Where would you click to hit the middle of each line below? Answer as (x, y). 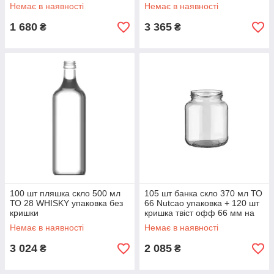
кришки (24, 213)
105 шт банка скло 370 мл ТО (203, 193)
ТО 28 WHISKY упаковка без (66, 203)
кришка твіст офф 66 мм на (199, 213)
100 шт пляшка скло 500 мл (65, 193)
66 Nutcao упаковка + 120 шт (202, 203)
